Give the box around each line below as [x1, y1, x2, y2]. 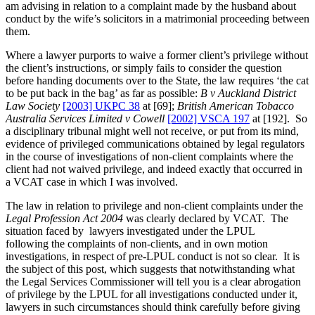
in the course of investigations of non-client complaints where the [6, 150, 293, 162]
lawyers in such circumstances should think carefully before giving [6, 300, 300, 313]
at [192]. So [250, 112, 307, 124]
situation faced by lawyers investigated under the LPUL [6, 224, 255, 237]
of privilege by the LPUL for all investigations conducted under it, [6, 288, 297, 300]
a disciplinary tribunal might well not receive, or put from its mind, [6, 124, 299, 137]
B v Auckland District [200, 86, 296, 99]
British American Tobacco [177, 99, 294, 112]
